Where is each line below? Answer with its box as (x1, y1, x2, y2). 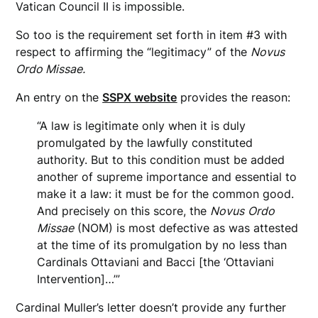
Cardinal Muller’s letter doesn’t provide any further (16, 300, 287, 315)
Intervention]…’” (37, 272, 121, 287)
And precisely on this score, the (37, 204, 211, 219)
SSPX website (102, 90, 177, 105)
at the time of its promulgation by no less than (37, 238, 287, 253)
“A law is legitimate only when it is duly (37, 119, 246, 133)
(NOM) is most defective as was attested (74, 221, 299, 236)
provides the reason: (177, 90, 291, 105)
